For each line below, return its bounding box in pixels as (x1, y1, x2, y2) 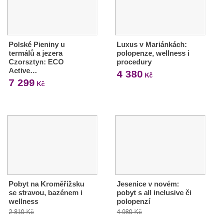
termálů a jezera (9, 48, 62, 57)
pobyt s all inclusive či (116, 188, 191, 197)
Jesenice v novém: (116, 179, 179, 188)
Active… (9, 66, 37, 75)
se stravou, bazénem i (9, 188, 82, 197)
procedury (116, 57, 152, 66)
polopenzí (116, 197, 150, 205)
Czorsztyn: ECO (9, 57, 64, 66)
